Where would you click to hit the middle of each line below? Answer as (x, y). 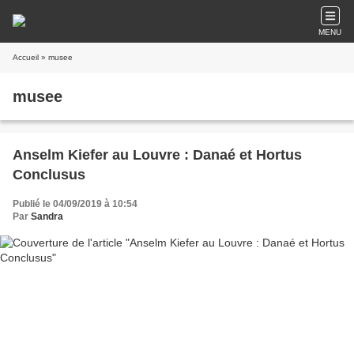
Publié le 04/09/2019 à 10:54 (75, 204)
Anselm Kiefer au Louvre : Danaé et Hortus (157, 155)
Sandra (47, 217)
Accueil (26, 57)
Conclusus (49, 175)
